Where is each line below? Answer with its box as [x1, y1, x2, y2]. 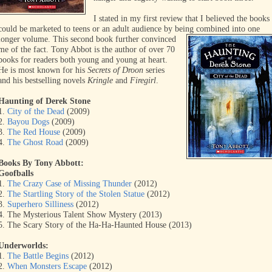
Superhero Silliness [7, 200, 73, 209]
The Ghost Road [7, 138, 63, 147]
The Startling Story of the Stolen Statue [7, 189, 144, 199]
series [143, 66, 165, 75]
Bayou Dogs [7, 117, 49, 126]
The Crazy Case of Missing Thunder [7, 179, 134, 188]
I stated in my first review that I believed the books [93, 14, 270, 23]
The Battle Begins [7, 251, 71, 260]
